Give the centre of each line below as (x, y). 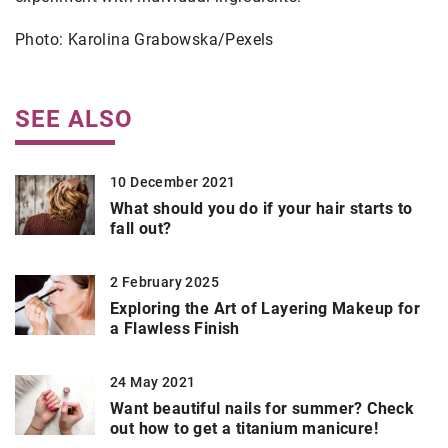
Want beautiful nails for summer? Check (262, 409)
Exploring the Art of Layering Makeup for (265, 309)
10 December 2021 (173, 182)
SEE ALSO (74, 119)
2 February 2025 (164, 282)
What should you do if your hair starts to (261, 209)
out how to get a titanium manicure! (244, 429)
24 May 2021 (153, 382)
